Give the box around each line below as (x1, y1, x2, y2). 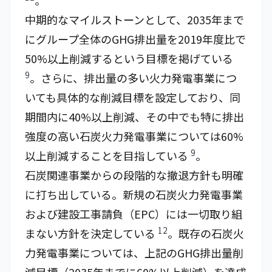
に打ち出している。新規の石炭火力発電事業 (25, 186, 243, 202)
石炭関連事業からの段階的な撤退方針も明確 (25, 167, 243, 183)
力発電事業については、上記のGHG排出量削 (25, 245, 243, 260)
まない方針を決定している (25, 225, 158, 241)
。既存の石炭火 (168, 225, 244, 241)
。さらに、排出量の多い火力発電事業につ (30, 70, 237, 86)
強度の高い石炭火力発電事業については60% (25, 128, 243, 144)
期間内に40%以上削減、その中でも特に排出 (25, 109, 244, 124)
